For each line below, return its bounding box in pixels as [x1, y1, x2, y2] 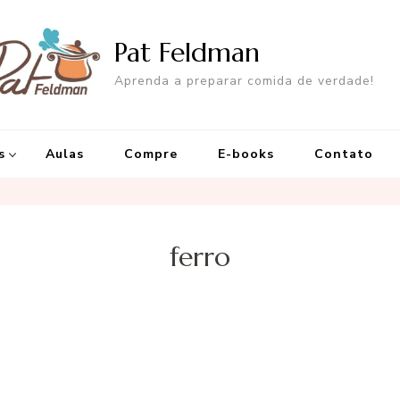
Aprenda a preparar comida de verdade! [114, 71, 374, 89]
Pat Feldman [114, 35, 260, 69]
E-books [218, 146, 274, 163]
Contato [314, 146, 373, 163]
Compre [124, 146, 178, 163]
